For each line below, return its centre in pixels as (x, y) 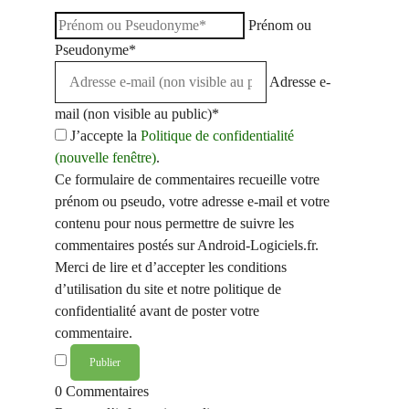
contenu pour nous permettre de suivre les (174, 223)
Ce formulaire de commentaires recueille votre (187, 179)
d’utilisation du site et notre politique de (168, 288)
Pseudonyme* (95, 49)
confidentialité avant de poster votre (157, 310)
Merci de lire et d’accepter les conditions (171, 267)
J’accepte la (105, 135)
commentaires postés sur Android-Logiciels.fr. (187, 245)
